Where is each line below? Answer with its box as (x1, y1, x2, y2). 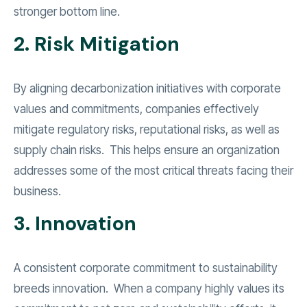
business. (14, 184, 61, 199)
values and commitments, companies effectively (14, 102, 259, 116)
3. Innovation (14, 211, 136, 237)
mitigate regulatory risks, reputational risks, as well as (14, 123, 280, 137)
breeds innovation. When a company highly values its (14, 282, 284, 296)
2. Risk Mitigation (14, 32, 180, 58)
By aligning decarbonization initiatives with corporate (14, 82, 281, 96)
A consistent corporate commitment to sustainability (14, 261, 278, 275)
